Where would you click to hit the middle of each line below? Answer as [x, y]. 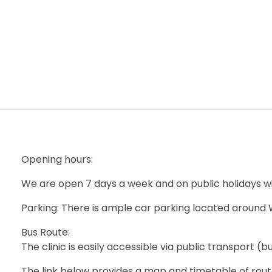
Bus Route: [46, 232]
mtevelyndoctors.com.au [41, 68]
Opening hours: [57, 159]
